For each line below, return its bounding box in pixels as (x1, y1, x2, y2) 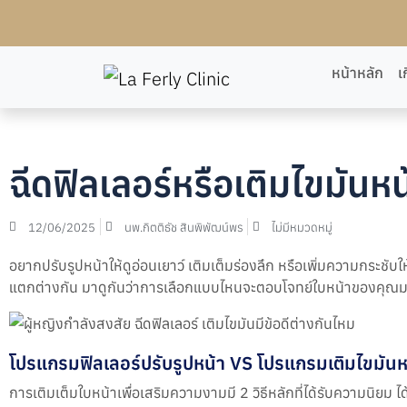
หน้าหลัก (331, 62, 383, 82)
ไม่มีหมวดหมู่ (272, 219, 333, 234)
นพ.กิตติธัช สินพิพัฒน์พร (124, 219, 243, 234)
